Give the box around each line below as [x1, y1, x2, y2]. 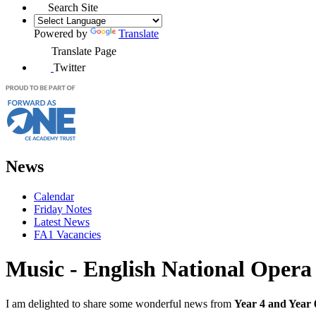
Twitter [54, 61, 85, 73]
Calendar [34, 190, 74, 202]
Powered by [34, 27, 90, 39]
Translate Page [51, 44, 116, 57]
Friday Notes [34, 202, 92, 215]
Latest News [34, 215, 90, 228]
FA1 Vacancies [34, 228, 101, 241]
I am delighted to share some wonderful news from [6, 297, 234, 310]
